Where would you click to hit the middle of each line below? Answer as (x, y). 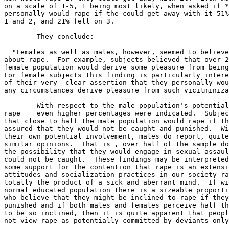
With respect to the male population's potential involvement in (20, 106)
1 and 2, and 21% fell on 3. (59, 21)
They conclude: (20, 37)
